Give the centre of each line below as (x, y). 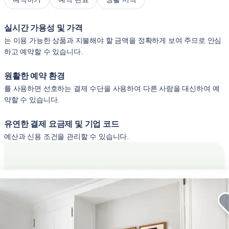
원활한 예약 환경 (35, 76)
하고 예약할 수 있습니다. (43, 52)
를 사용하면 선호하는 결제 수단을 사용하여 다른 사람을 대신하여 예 (112, 88)
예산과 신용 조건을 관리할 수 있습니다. (67, 136)
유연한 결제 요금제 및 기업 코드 (62, 124)
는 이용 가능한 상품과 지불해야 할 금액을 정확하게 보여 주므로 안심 (113, 40)
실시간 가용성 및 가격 (43, 28)
